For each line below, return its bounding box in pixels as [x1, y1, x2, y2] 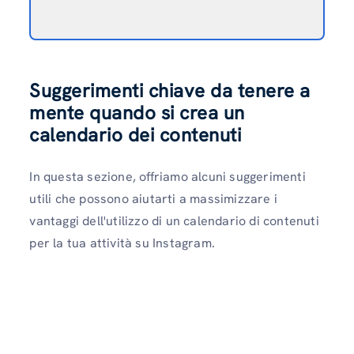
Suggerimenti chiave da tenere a [29, 78, 311, 104]
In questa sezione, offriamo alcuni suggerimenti [29, 168, 306, 186]
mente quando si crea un [29, 100, 245, 126]
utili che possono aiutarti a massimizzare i [29, 190, 277, 208]
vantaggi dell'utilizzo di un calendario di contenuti [29, 213, 319, 230]
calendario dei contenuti [29, 122, 242, 148]
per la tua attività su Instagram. [29, 235, 219, 252]
